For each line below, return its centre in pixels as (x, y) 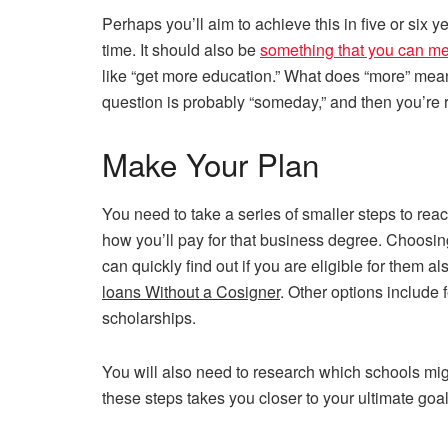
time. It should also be (181, 50)
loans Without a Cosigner (191, 291)
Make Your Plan (210, 164)
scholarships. (149, 317)
